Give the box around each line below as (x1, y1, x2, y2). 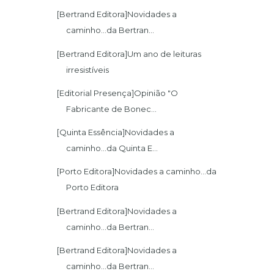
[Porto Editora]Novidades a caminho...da (57, 166, 217, 177)
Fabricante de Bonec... (66, 103, 157, 114)
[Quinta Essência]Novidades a (57, 127, 175, 138)
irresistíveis (66, 64, 109, 75)
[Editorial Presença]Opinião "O (57, 87, 179, 98)
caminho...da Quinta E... (66, 143, 158, 154)
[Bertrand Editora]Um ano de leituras (57, 48, 202, 59)
